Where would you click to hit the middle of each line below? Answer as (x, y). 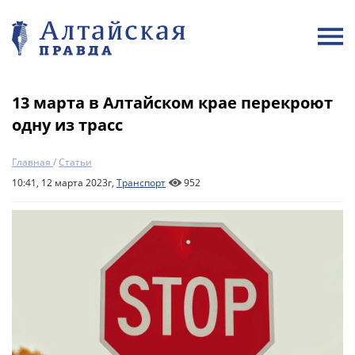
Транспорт (141, 183)
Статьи (75, 162)
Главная (31, 162)
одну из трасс (67, 125)
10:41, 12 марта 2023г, (64, 183)
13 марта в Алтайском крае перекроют (172, 103)
